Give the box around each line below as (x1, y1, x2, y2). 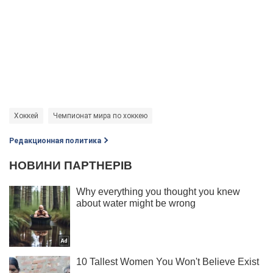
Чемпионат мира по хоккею (53, 111, 147, 120)
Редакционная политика (9, 136, 101, 145)
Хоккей (14, 111, 38, 120)
